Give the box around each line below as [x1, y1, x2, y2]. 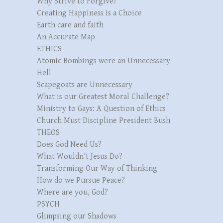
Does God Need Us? [37, 139, 102, 149]
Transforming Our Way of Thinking [37, 163, 157, 173]
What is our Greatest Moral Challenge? [37, 92, 169, 102]
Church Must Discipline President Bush [37, 115, 170, 125]
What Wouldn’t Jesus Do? [37, 151, 122, 161]
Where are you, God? [37, 187, 108, 197]
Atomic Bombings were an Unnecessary [37, 56, 170, 66]
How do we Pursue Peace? [37, 175, 125, 185]
